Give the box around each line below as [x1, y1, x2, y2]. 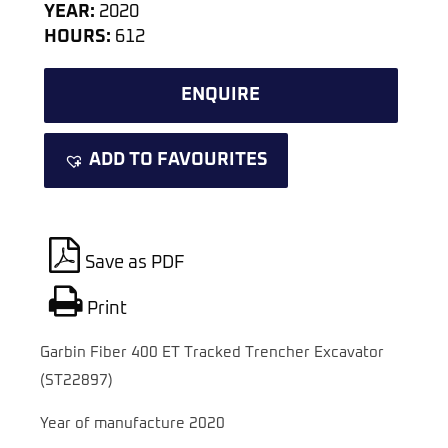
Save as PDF [84, 254, 184, 273]
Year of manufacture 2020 [40, 416, 225, 432]
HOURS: [43, 28, 111, 47]
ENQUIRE [181, 86, 261, 105]
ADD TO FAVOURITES [88, 151, 268, 170]
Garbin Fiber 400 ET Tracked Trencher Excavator [40, 345, 384, 361]
